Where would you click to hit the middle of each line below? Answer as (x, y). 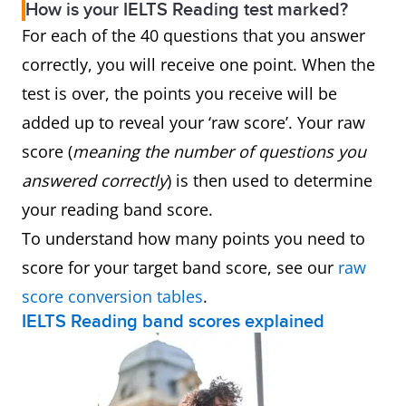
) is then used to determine (270, 180)
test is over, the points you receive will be (179, 93)
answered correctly (94, 180)
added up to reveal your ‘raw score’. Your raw (193, 122)
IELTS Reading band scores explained (173, 322)
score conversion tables (112, 296)
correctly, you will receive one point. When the (198, 64)
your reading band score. (120, 209)
